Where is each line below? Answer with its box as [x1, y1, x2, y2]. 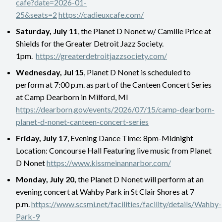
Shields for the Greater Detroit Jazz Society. [16, 38, 164, 48]
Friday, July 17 [16, 133, 67, 143]
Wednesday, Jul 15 [16, 67, 84, 77]
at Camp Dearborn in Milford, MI [16, 92, 128, 102]
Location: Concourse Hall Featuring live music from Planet [16, 145, 212, 155]
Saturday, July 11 [16, 26, 78, 36]
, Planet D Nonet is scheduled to [84, 67, 191, 77]
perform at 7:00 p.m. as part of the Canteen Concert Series [16, 79, 212, 89]
